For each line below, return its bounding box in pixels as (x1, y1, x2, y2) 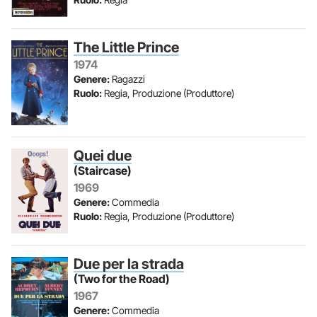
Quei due (74, 147, 132, 164)
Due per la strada (74, 255, 184, 272)
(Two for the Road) (74, 272, 170, 286)
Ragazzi (110, 73, 145, 85)
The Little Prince (74, 39, 179, 56)
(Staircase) (74, 163, 132, 178)
